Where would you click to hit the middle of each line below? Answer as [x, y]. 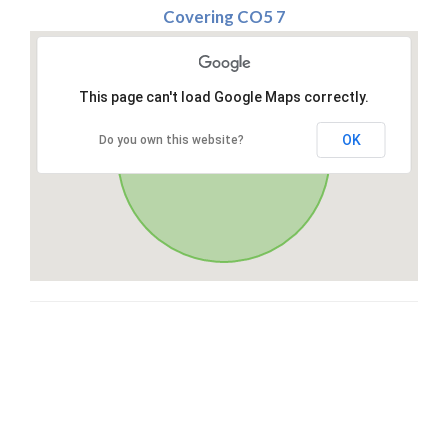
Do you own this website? [171, 140]
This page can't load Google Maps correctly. [224, 97]
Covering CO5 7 [224, 17]
